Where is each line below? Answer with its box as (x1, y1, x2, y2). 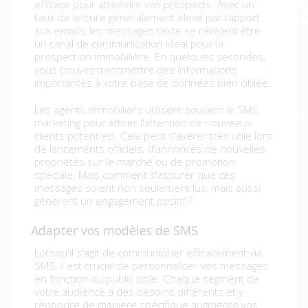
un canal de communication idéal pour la (34, 36, 223, 51)
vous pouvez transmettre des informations (34, 63, 237, 77)
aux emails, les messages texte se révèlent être (34, 23, 261, 38)
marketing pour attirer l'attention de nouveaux (34, 115, 252, 130)
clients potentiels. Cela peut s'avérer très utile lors (34, 129, 272, 143)
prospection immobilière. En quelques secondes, (34, 49, 265, 64)
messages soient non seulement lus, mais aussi (34, 181, 261, 195)
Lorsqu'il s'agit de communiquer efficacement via (34, 245, 262, 260)
